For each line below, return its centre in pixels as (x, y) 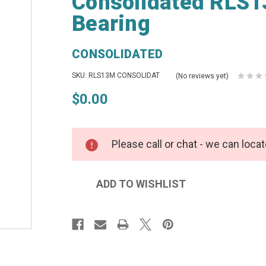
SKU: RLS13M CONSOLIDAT (116, 75)
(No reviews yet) (202, 76)
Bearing (111, 24)
